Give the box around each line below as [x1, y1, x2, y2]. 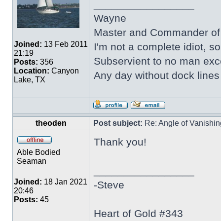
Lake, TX [14, 75, 45, 84]
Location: [14, 67, 49, 75]
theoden [35, 119, 67, 127]
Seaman [17, 157, 46, 165]
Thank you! [94, 136, 147, 147]
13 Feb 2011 [42, 40, 88, 48]
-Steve [94, 179, 124, 190]
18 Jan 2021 [42, 178, 87, 186]
